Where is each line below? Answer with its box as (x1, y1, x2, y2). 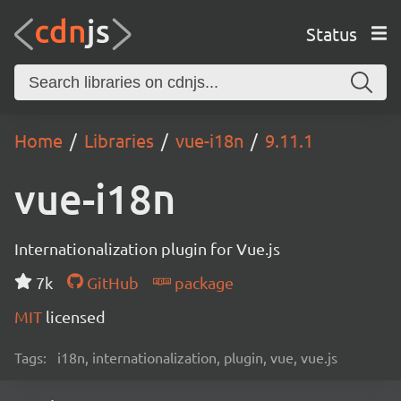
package (170, 273, 234, 292)
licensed (46, 307, 106, 326)
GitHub (82, 273, 139, 292)
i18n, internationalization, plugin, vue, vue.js (57, 348, 337, 366)
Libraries (84, 129, 154, 151)
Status (305, 21, 357, 45)
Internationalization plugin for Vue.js (14, 239, 280, 258)
